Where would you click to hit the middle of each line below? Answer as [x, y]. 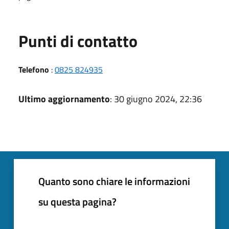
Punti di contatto [78, 41]
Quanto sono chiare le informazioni [114, 181]
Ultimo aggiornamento [64, 99]
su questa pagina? [77, 201]
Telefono [34, 69]
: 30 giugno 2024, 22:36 [156, 99]
